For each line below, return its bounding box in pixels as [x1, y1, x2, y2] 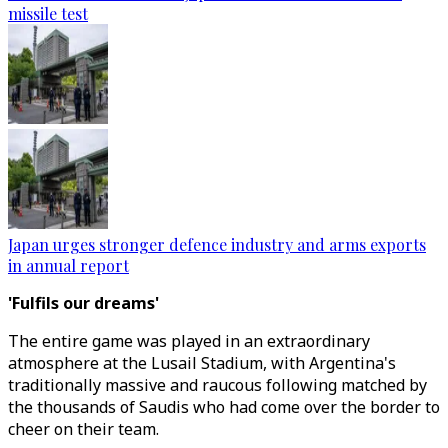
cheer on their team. [8, 418, 163, 440]
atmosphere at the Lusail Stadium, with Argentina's [8, 352, 396, 374]
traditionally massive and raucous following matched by [8, 374, 427, 396]
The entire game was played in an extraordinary [8, 330, 370, 352]
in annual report [8, 255, 129, 276]
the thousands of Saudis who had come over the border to [8, 396, 440, 418]
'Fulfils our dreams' [8, 292, 159, 314]
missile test [8, 3, 88, 24]
